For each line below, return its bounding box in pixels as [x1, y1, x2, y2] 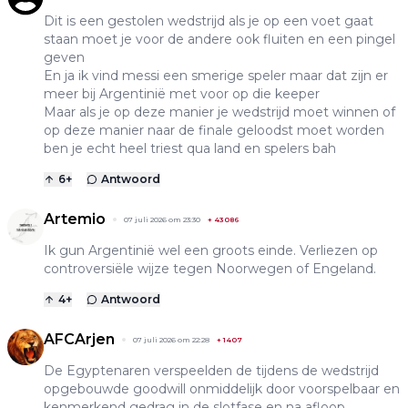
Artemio [44, 210, 106, 229]
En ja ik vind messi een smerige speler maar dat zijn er [44, 67, 388, 85]
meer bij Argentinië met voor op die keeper [44, 86, 320, 103]
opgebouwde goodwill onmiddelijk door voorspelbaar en [44, 381, 400, 398]
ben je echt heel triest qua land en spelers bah [44, 140, 336, 158]
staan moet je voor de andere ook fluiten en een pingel [44, 31, 395, 48]
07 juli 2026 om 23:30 [124, 215, 200, 225]
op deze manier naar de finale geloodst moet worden [44, 122, 384, 139]
